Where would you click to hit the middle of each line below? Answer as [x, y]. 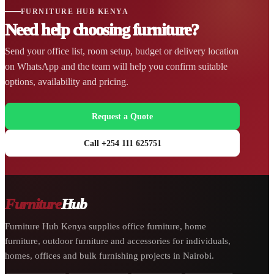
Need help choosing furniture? [102, 29]
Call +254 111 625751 [122, 143]
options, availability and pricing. [67, 81]
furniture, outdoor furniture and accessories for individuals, [118, 241]
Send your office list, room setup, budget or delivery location [122, 51]
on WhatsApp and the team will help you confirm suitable [116, 66]
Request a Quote [122, 116]
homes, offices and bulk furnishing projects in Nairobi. [109, 255]
